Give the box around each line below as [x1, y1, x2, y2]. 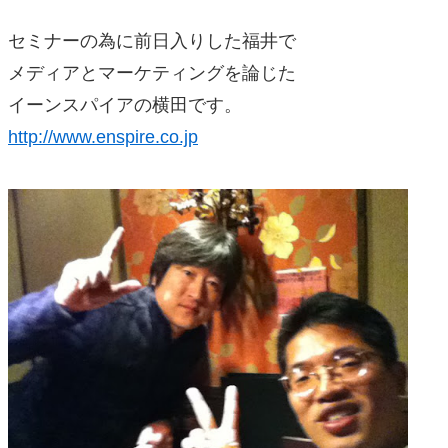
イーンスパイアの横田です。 [8, 95, 242, 115]
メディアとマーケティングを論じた [8, 63, 296, 83]
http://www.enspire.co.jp [8, 127, 198, 147]
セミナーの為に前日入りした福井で [8, 31, 296, 51]
